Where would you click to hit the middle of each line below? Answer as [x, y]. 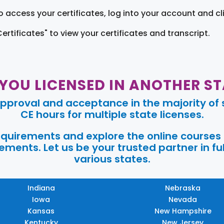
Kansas [41, 211]
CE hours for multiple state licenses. [112, 114]
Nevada [183, 199]
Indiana [41, 188]
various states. [112, 159]
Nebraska [183, 188]
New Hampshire [183, 211]
